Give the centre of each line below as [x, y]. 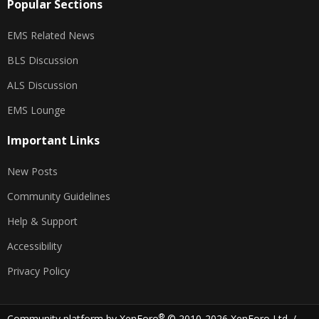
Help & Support [42, 221]
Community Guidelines [59, 197]
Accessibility [35, 246]
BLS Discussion [43, 61]
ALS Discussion [42, 85]
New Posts [32, 172]
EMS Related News [51, 36]
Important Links [53, 141]
